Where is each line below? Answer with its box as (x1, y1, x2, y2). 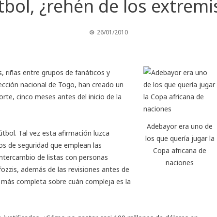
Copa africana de (153, 145, 207, 155)
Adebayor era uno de (147, 121, 213, 131)
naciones (166, 157, 194, 167)
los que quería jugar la (145, 133, 215, 143)
